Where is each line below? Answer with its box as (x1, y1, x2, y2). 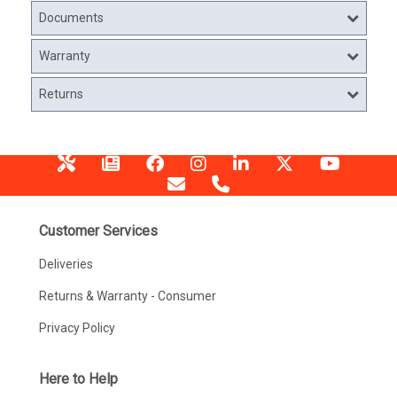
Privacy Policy (38, 321, 115, 335)
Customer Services (38, 222, 158, 239)
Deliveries (38, 257, 93, 271)
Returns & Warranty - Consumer (38, 289, 216, 303)
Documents (38, 11, 104, 25)
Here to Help (38, 370, 118, 387)
